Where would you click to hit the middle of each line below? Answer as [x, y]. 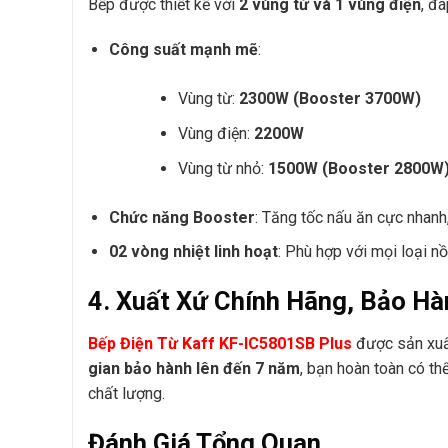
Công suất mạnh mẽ [183, 50]
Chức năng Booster [181, 217]
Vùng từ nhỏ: [222, 168]
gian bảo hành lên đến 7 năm [194, 368]
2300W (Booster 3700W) [329, 99]
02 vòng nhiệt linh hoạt [193, 252]
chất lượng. [126, 393]
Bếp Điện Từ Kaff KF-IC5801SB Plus [220, 343]
